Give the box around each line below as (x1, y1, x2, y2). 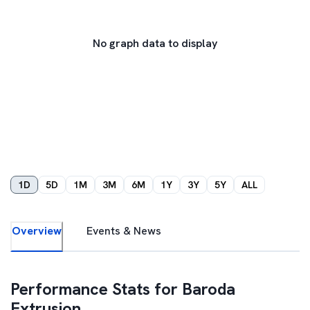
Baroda (182, 278, 235, 300)
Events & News (86, 224, 161, 238)
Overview (12, 224, 62, 238)
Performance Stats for (10, 278, 182, 300)
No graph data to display (93, 36, 217, 51)
